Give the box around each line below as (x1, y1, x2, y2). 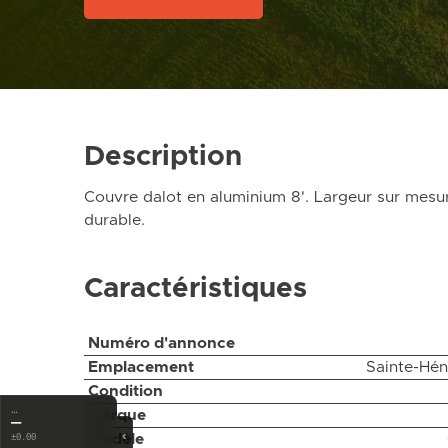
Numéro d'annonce (87, 335, 235, 352)
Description (84, 142, 242, 171)
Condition (87, 383, 163, 400)
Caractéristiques (84, 274, 307, 303)
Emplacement (87, 359, 194, 376)
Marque (87, 407, 146, 424)
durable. (84, 211, 145, 228)
